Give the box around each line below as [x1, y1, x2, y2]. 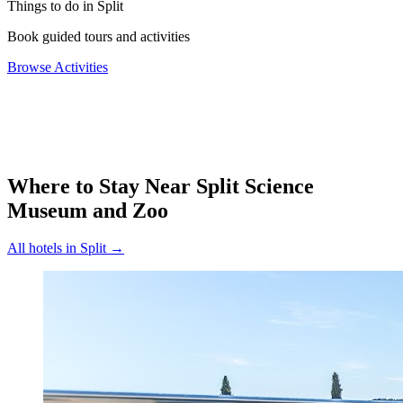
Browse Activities [7, 58, 108, 75]
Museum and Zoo [7, 198, 168, 222]
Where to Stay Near [7, 174, 196, 198]
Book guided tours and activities [7, 28, 190, 44]
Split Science [196, 174, 314, 198]
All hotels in [7, 240, 80, 256]
